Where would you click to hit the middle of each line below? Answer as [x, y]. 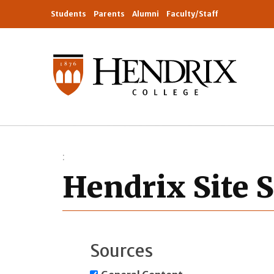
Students [68, 14]
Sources [121, 251]
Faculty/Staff [192, 14]
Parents [109, 14]
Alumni [146, 14]
